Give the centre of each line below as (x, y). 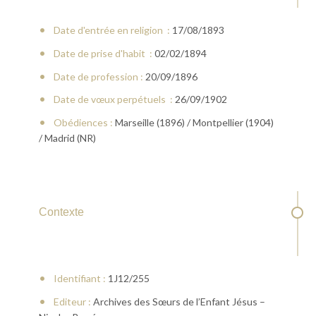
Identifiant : (79, 278)
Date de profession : (98, 76)
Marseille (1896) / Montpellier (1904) (193, 123)
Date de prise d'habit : (103, 53)
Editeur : (72, 301)
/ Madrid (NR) (67, 138)
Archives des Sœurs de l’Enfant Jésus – (178, 301)
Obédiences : (83, 123)
